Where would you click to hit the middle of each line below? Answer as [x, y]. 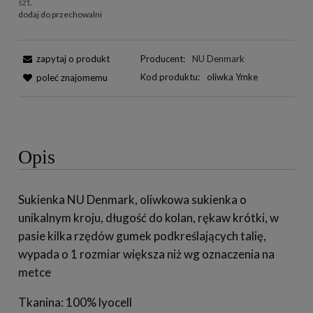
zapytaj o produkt [73, 59]
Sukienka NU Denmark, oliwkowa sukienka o [132, 200]
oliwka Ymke [232, 77]
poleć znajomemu [72, 78]
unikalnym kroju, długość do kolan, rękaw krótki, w [148, 218]
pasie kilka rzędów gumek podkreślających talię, [142, 236]
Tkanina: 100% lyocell [75, 303]
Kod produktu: [170, 77]
